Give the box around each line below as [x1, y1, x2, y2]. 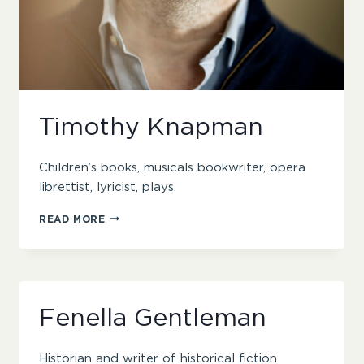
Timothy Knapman [39, 115, 263, 140]
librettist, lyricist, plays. [39, 180, 176, 193]
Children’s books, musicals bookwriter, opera [39, 161, 305, 174]
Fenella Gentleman [39, 305, 266, 331]
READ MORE [39, 214, 106, 224]
